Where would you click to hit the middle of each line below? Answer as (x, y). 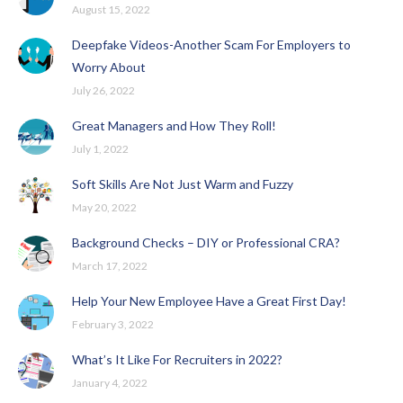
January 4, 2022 (110, 382)
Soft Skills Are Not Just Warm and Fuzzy (183, 184)
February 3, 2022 (113, 324)
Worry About (109, 67)
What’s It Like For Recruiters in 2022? (177, 359)
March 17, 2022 (110, 265)
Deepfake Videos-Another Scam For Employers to (211, 44)
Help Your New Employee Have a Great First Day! (209, 300)
